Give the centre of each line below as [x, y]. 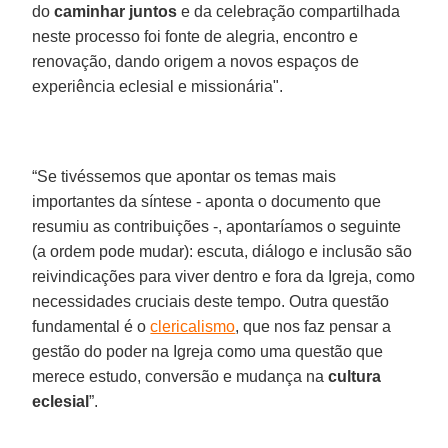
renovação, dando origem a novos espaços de [196, 61]
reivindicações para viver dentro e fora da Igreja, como [224, 276]
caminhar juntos [116, 11]
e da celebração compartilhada [289, 11]
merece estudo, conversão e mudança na [180, 376]
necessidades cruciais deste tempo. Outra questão [211, 301]
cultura [355, 376]
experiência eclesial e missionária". [158, 86]
